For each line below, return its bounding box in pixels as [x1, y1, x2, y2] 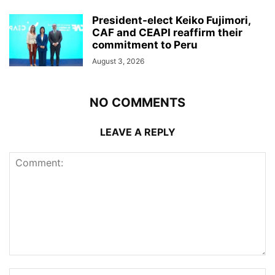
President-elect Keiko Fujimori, [92, 14, 250, 26]
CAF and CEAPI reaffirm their [92, 26, 242, 39]
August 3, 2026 [92, 56, 144, 66]
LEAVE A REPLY [99, 125, 176, 138]
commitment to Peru [92, 38, 198, 51]
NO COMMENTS [90, 95, 185, 110]
